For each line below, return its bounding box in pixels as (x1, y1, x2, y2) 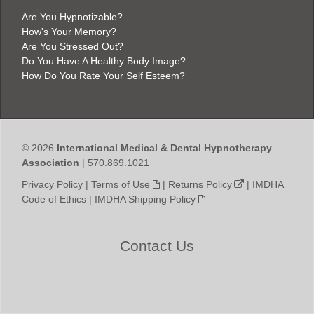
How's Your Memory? (22, 25, 116, 37)
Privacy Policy (22, 178, 83, 190)
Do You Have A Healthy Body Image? (22, 55, 186, 67)
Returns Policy (168, 178, 232, 190)
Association (22, 156, 79, 168)
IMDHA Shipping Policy (95, 193, 196, 205)
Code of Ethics (22, 193, 86, 205)
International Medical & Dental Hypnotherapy (57, 142, 272, 153)
